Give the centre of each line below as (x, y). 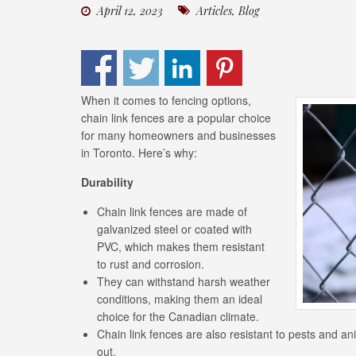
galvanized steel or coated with (174, 229)
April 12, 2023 (128, 11)
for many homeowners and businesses (178, 135)
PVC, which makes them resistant (181, 246)
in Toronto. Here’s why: (139, 153)
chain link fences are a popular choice (176, 118)
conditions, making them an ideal (180, 299)
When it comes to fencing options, (166, 100)
